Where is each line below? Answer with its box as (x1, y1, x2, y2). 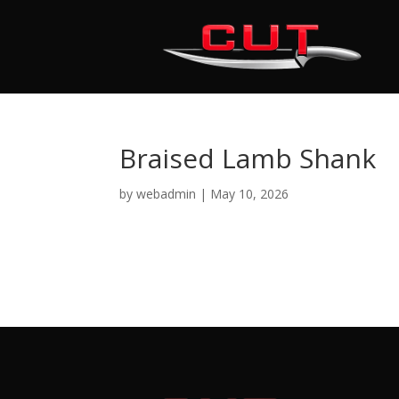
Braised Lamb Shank (119, 139, 377, 176)
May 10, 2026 (210, 184, 289, 202)
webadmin (136, 184, 197, 202)
